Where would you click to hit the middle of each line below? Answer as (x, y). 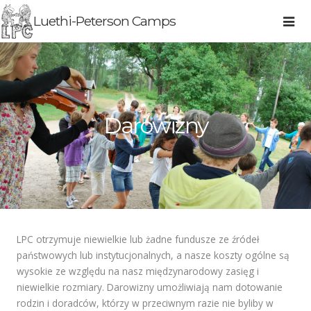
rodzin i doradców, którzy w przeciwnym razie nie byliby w (145, 303)
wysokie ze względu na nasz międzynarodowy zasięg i (138, 271)
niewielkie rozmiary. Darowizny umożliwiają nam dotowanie (150, 287)
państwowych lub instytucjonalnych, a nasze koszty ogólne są (153, 255)
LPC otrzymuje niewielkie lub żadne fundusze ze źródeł (138, 239)
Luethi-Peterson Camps (104, 21)
